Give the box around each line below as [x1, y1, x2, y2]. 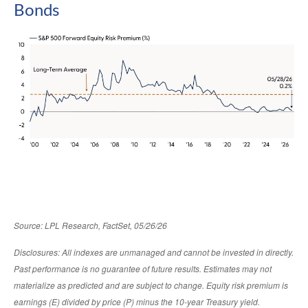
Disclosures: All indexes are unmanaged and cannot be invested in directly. [14, 246, 294, 258]
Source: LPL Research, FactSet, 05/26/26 [14, 219, 167, 232]
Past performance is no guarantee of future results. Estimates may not [14, 263, 272, 275]
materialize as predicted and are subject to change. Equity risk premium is [14, 279, 288, 291]
